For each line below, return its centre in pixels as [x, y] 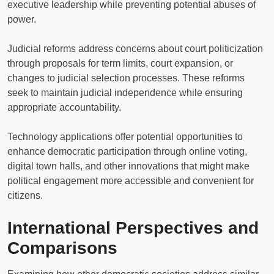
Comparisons [62, 248]
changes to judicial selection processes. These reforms [126, 78]
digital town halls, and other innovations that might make [128, 166]
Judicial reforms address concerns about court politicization [135, 48]
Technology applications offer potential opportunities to [125, 136]
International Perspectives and [133, 228]
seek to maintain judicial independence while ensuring [125, 92]
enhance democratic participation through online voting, [127, 151]
